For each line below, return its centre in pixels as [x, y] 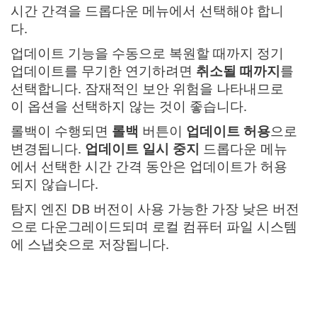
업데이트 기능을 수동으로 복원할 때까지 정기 [147, 53]
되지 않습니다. [54, 184]
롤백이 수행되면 [61, 131]
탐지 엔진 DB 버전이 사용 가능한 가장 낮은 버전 [155, 209]
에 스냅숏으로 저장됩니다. [90, 244]
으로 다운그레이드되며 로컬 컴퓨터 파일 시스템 [154, 226]
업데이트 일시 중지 [142, 149]
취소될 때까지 [238, 71]
